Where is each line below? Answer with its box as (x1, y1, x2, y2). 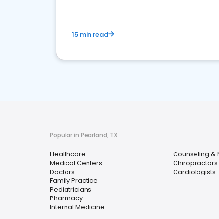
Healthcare (50, 150, 86, 159)
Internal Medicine (50, 202, 105, 212)
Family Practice (50, 176, 98, 185)
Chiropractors (173, 158, 218, 168)
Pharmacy (50, 194, 83, 203)
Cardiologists (173, 167, 216, 176)
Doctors (50, 167, 75, 176)
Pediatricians (50, 185, 91, 194)
